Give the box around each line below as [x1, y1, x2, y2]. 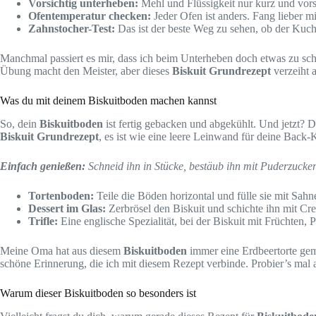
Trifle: [28, 214, 58, 227]
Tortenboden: [28, 189, 94, 202]
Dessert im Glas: [28, 202, 106, 214]
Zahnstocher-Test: [28, 22, 115, 35]
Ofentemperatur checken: [28, 9, 151, 22]
